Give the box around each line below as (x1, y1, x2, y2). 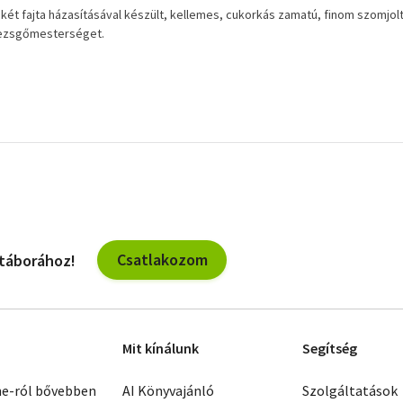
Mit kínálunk (122, 339, 199, 357)
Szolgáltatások (302, 381, 398, 399)
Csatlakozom (116, 249, 208, 270)
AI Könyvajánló (122, 381, 214, 399)
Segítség (302, 339, 357, 357)
